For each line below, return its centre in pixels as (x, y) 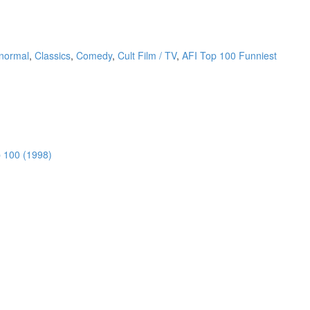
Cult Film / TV (147, 56)
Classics (53, 56)
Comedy (94, 56)
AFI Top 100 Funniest (229, 56)
